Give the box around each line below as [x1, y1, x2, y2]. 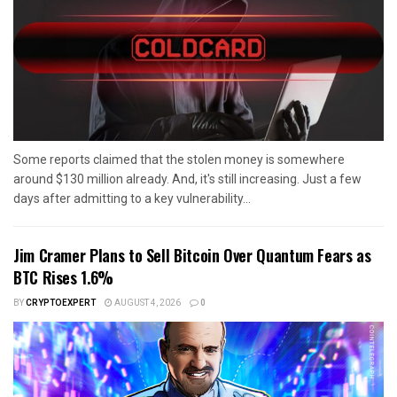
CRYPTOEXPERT [26, 297, 96, 310]
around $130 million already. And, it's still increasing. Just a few [13, 172, 362, 187]
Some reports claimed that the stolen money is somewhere [13, 152, 345, 167]
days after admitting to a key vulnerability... [13, 191, 251, 206]
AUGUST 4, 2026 [113, 297, 181, 310]
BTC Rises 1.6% [13, 266, 113, 290]
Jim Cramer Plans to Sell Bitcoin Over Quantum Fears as [13, 244, 371, 268]
